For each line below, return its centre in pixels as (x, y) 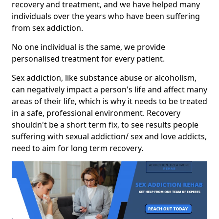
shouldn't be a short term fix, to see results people (105, 125)
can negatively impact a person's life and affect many (109, 89)
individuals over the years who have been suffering (106, 16)
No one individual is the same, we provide (88, 47)
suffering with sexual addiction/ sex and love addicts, (109, 136)
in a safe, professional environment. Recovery (96, 113)
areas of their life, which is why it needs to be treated (109, 101)
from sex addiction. (47, 28)
